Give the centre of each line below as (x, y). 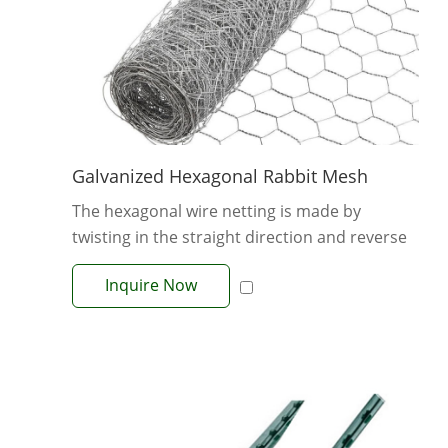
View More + (245, 312)
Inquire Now (151, 284)
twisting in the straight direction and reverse (239, 236)
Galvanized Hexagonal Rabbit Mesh (220, 175)
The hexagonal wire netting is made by (216, 210)
